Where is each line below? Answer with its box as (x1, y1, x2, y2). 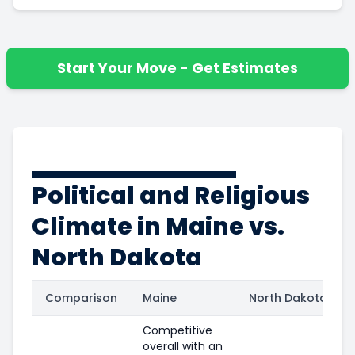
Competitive (143, 322, 212, 338)
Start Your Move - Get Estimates (57, 57, 298, 78)
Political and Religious (32, 178, 310, 212)
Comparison (45, 289, 117, 306)
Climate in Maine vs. (32, 209, 284, 243)
